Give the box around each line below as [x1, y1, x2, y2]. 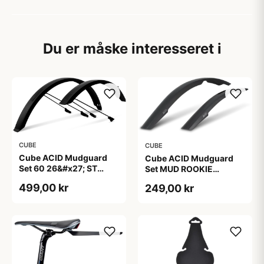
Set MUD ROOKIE [145, 163, 213, 174]
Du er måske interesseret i [42, 40, 222, 57]
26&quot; [145, 174, 182, 184]
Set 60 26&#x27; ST [19, 163, 97, 173]
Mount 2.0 [19, 173, 61, 184]
